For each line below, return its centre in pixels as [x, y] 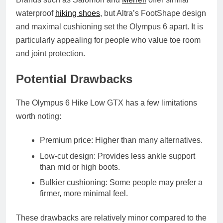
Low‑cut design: [68, 156]
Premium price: [66, 140]
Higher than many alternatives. [148, 140]
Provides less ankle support [145, 156]
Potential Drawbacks [74, 79]
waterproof [36, 13]
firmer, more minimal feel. [84, 194]
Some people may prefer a [155, 183]
